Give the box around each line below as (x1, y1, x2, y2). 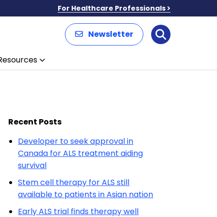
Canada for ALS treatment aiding (18, 148, 143, 159)
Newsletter (88, 29, 133, 40)
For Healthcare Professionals (57, 3, 166, 13)
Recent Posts (8, 116, 62, 127)
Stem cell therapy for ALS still (18, 177, 130, 188)
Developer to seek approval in (18, 136, 134, 147)
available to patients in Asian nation (18, 189, 154, 200)
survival (18, 160, 47, 171)
